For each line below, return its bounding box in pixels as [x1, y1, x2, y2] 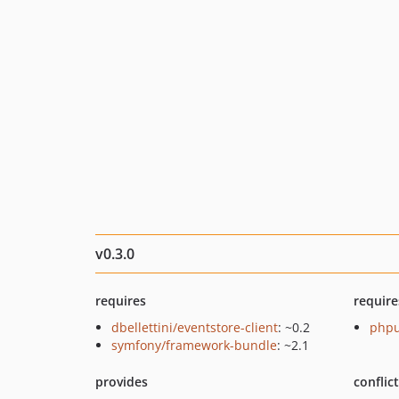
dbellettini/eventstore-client [111, 319, 278, 336]
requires [95, 292, 146, 309]
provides [95, 373, 148, 390]
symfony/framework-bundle [111, 337, 277, 354]
